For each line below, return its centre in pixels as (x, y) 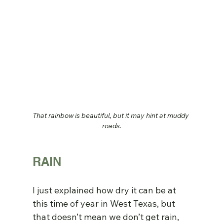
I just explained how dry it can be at (106, 190)
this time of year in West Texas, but (105, 204)
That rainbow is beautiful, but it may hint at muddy (112, 116)
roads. (111, 126)
